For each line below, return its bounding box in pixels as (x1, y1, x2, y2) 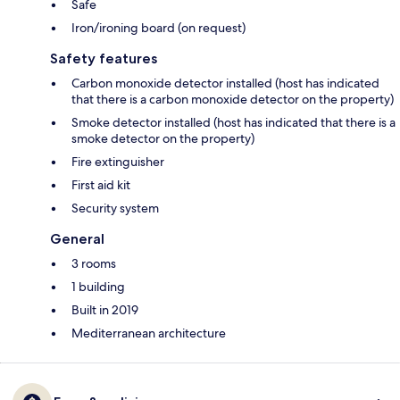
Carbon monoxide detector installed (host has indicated (71, 75, 379, 92)
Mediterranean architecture (71, 325, 226, 342)
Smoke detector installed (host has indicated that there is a (71, 114, 396, 131)
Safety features (50, 50, 157, 68)
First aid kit (71, 177, 130, 194)
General (50, 230, 104, 248)
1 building (71, 279, 125, 296)
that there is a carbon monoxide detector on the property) (71, 91, 394, 108)
